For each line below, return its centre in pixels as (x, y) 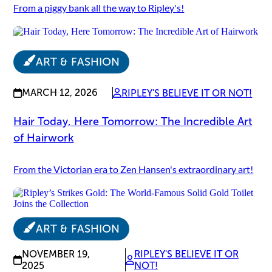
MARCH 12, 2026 (60, 93)
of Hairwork (44, 138)
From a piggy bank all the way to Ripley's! (99, 8)
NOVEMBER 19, (56, 254)
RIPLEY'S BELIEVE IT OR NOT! (187, 93)
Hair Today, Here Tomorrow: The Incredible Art (133, 121)
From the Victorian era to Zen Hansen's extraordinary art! (134, 169)
